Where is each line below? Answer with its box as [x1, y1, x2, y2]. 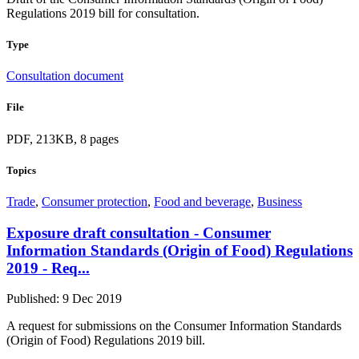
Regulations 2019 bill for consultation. [6, 6, 200, 20]
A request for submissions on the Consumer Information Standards [6, 319, 341, 333]
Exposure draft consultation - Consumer [6, 224, 271, 241]
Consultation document [6, 69, 123, 83]
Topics [6, 163, 36, 176]
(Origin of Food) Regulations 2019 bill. [6, 333, 205, 348]
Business [257, 194, 302, 208]
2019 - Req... [6, 259, 90, 276]
